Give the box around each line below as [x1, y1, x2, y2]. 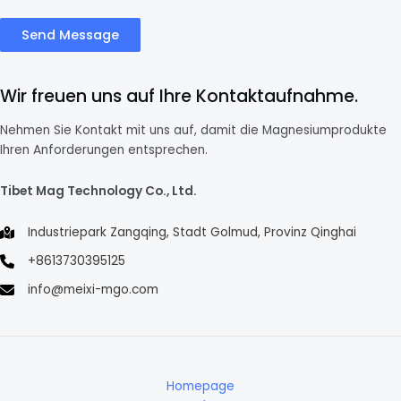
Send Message [21, 25, 119, 44]
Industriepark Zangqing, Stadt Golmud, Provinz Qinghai [28, 224, 356, 242]
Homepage [166, 378, 235, 396]
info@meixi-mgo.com [28, 281, 158, 299]
